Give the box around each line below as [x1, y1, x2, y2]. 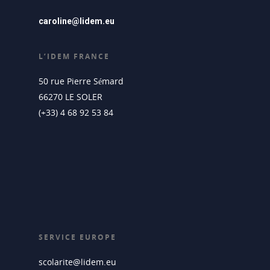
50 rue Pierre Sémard [39, 75, 124, 87]
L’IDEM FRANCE [39, 51, 110, 62]
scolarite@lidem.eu [39, 256, 116, 268]
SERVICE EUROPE [39, 232, 116, 243]
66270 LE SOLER [39, 91, 102, 103]
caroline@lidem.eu [39, 16, 115, 27]
